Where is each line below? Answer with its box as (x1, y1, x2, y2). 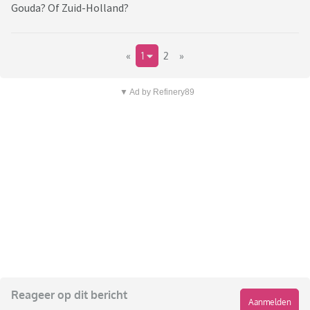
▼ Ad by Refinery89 (119, 87, 194, 98)
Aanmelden (248, 297, 291, 308)
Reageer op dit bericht (11, 288, 127, 302)
